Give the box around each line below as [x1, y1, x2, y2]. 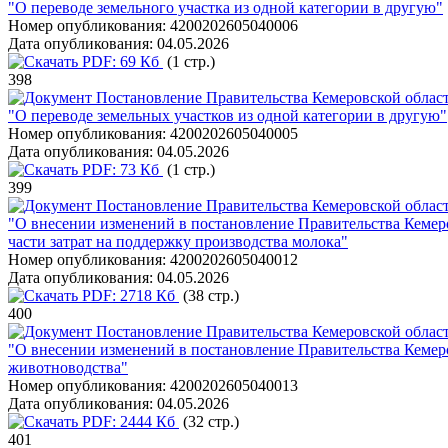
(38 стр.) [179, 287, 239, 304]
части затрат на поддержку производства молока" [8, 233, 348, 250]
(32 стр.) [179, 413, 239, 430]
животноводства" [8, 359, 128, 376]
